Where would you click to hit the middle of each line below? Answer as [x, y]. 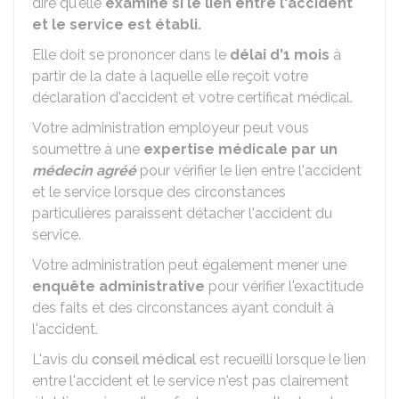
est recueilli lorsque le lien [281, 359]
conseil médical [144, 359]
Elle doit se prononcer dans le [131, 55]
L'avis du [62, 359]
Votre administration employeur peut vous [171, 128]
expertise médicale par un [240, 149]
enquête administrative [120, 286]
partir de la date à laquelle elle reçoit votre [170, 76]
